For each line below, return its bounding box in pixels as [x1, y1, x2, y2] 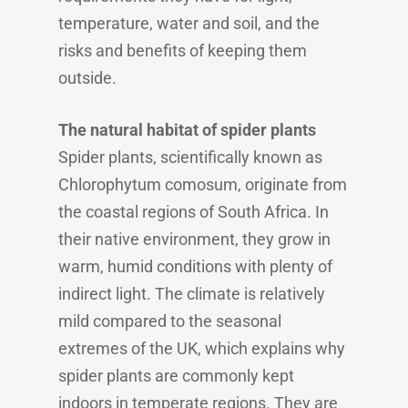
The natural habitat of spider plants [58, 120, 316, 139]
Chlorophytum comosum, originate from [58, 175, 347, 194]
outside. [58, 68, 117, 87]
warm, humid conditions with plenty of [58, 257, 332, 276]
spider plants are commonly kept [58, 366, 294, 385]
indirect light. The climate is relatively [58, 284, 325, 303]
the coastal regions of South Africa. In [58, 202, 329, 221]
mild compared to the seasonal [58, 311, 281, 331]
